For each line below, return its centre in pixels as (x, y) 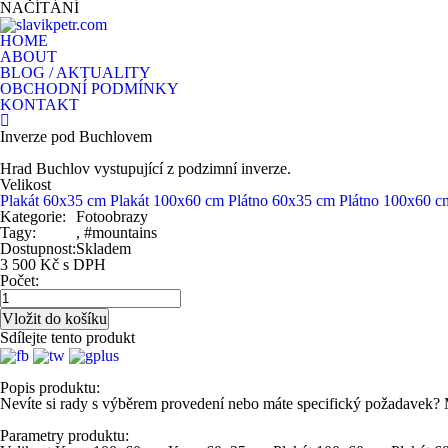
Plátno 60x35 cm (281, 201)
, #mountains (116, 233)
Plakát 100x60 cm (167, 201)
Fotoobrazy (112, 217)
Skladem (103, 249)
